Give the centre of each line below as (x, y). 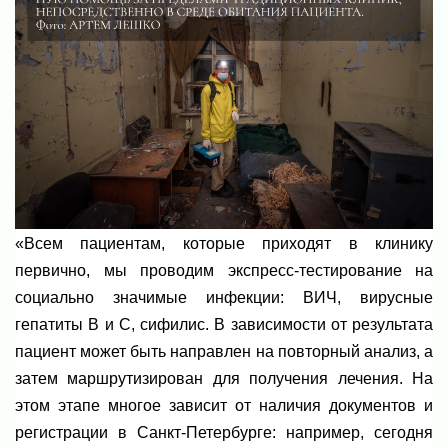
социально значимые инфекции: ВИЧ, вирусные (224, 298)
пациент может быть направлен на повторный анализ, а (224, 352)
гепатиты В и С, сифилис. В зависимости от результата (224, 325)
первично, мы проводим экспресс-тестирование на (224, 271)
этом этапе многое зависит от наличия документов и (224, 406)
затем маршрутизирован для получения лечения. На (224, 379)
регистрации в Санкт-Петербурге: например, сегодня (224, 433)
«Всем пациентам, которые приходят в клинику (224, 244)
